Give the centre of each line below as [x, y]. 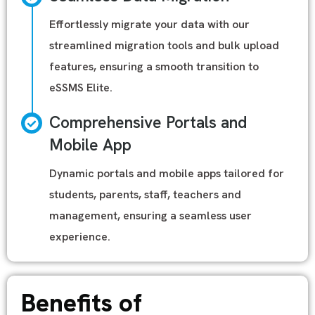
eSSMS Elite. [81, 88]
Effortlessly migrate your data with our [149, 24]
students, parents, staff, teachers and [145, 194]
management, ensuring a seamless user [150, 216]
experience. [80, 237]
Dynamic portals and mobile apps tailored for [167, 173]
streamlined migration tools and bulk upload [164, 45]
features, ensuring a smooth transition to [154, 66]
